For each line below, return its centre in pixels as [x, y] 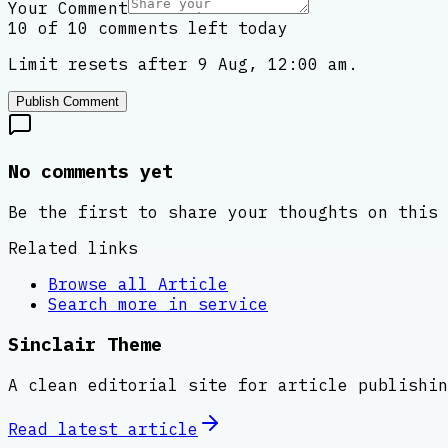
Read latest [68, 428]
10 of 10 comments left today [148, 28]
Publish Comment [67, 102]
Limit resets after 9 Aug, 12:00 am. [183, 64]
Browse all [103, 283]
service [233, 303]
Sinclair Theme [85, 344]
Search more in [123, 303]
